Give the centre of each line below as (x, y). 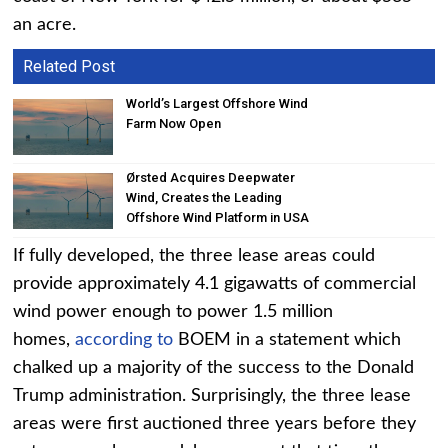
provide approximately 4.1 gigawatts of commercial (215, 283)
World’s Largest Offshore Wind (217, 104)
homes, (44, 339)
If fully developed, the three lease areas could (194, 255)
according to (124, 339)
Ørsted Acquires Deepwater (211, 177)
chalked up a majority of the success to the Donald (214, 367)
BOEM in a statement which (287, 339)
